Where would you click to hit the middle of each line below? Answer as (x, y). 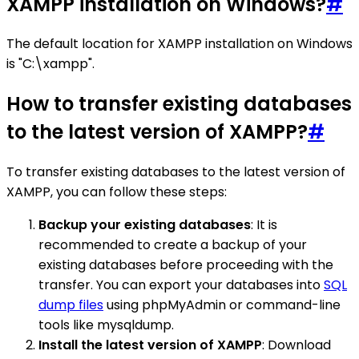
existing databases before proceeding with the (186, 265)
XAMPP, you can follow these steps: (117, 192)
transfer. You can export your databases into (181, 285)
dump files (71, 305)
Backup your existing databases (145, 225)
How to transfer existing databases (179, 104)
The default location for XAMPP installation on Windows (179, 44)
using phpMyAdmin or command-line (222, 305)
